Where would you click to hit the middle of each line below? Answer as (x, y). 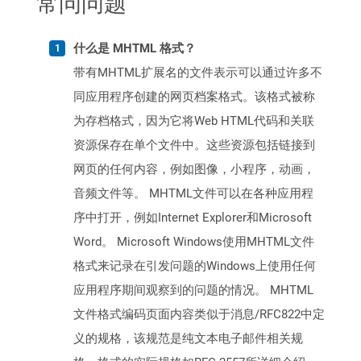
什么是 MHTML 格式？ (135, 49)
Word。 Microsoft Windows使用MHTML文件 (194, 242)
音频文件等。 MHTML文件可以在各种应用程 (193, 194)
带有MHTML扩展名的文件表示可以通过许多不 (198, 73)
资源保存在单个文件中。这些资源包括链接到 (194, 145)
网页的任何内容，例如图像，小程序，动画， (194, 170)
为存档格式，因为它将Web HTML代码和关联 (194, 121)
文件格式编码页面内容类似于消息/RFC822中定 (199, 315)
